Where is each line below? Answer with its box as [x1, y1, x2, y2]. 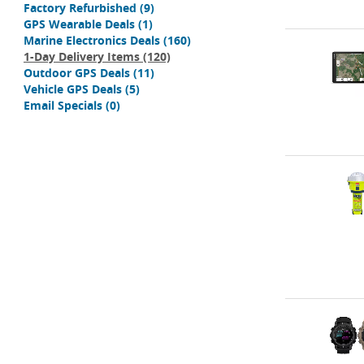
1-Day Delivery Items [24, 49, 140, 64]
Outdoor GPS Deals [24, 65, 130, 80]
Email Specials [24, 97, 102, 113]
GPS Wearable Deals [24, 16, 135, 32]
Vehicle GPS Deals [24, 81, 122, 97]
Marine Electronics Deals [24, 32, 160, 48]
